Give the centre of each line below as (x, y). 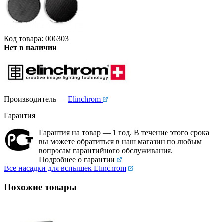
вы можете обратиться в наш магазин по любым (120, 141)
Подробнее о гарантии (77, 159)
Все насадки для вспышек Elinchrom (65, 168)
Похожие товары (40, 187)
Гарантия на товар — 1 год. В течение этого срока (124, 132)
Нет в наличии (30, 47)
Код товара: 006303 (36, 38)
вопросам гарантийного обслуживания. (106, 150)
